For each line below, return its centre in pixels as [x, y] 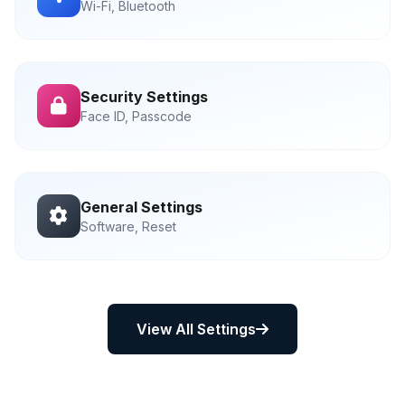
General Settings [141, 207]
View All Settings [196, 329]
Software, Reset [128, 226]
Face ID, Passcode [136, 116]
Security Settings [144, 97]
